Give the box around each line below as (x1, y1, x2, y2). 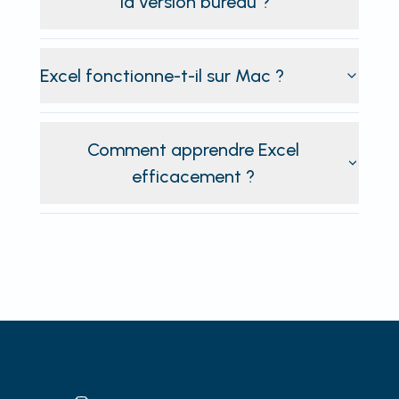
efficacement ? (131, 165, 255, 187)
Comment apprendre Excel (86, 138, 299, 160)
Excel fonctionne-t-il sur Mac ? (39, 64, 284, 86)
